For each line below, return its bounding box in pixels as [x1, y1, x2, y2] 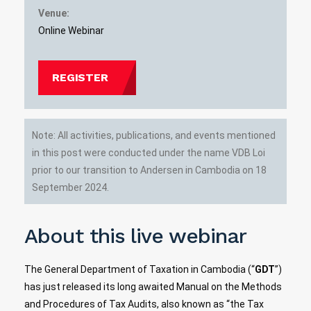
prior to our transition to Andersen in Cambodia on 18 [32, 164, 267, 176]
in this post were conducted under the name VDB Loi [32, 146, 266, 158]
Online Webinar [38, 25, 104, 37]
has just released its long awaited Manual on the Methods [24, 280, 282, 292]
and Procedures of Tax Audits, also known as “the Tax [24, 298, 264, 310]
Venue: [38, 8, 69, 19]
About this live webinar [24, 223, 246, 248]
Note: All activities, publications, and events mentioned [32, 129, 276, 141]
